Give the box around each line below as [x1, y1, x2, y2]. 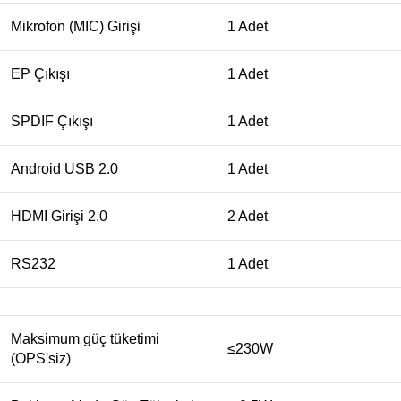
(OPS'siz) [11, 351, 71, 367]
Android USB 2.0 [11, 161, 118, 177]
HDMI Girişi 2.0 [11, 209, 107, 225]
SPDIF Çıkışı [11, 114, 93, 130]
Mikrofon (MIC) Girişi [11, 19, 141, 35]
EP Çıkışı [11, 66, 70, 82]
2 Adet [227, 209, 268, 225]
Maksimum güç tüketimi [11, 331, 159, 347]
